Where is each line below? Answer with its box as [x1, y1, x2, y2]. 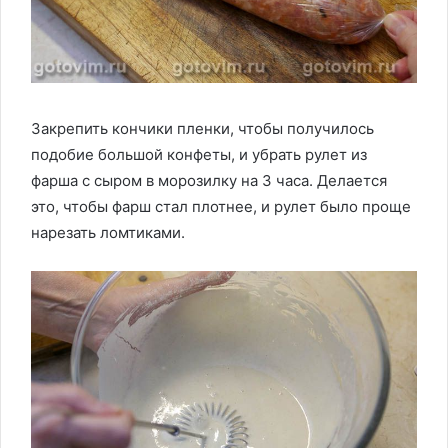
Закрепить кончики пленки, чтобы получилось [31, 119, 374, 139]
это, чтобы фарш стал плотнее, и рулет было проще [31, 197, 411, 217]
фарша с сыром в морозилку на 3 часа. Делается [31, 171, 387, 191]
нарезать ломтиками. [31, 223, 185, 243]
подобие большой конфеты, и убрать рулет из [31, 145, 367, 165]
